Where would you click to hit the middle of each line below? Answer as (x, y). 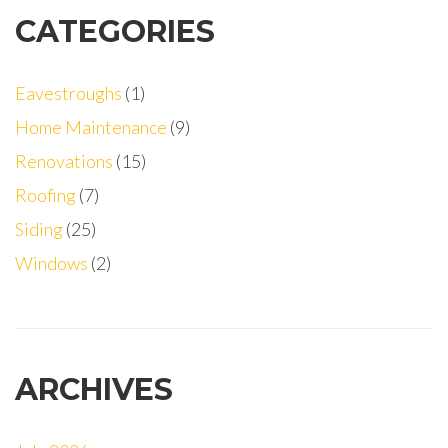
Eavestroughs (68, 93)
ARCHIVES (94, 389)
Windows (51, 263)
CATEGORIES (115, 31)
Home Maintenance (91, 127)
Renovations (64, 161)
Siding (39, 229)
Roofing (45, 195)
